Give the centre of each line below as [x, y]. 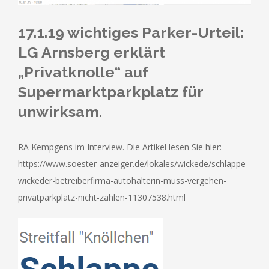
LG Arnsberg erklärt [92, 53]
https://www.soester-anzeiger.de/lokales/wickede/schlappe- [133, 164]
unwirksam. [60, 112]
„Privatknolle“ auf [83, 72]
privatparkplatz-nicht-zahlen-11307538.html [102, 198]
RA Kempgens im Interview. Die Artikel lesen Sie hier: [120, 147]
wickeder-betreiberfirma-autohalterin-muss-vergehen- [122, 181]
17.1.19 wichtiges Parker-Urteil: [131, 33]
